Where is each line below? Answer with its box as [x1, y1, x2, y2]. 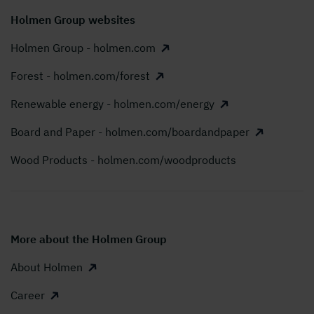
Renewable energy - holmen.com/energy [11, 97, 214, 111]
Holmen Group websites [11, 13, 135, 27]
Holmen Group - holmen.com [11, 41, 156, 55]
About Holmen [11, 260, 83, 275]
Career [11, 288, 45, 303]
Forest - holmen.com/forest [11, 69, 150, 83]
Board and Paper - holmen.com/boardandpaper [11, 125, 250, 139]
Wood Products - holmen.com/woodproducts [11, 153, 236, 168]
